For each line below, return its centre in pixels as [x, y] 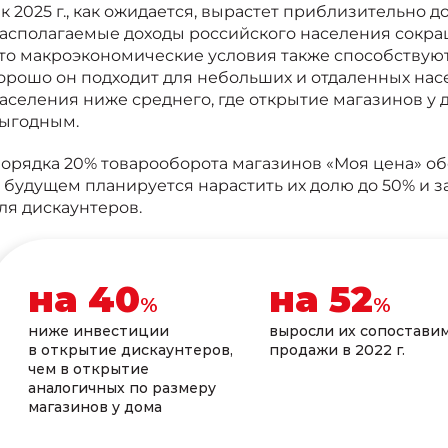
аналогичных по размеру [121, 387]
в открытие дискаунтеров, [130, 349]
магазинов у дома [94, 406]
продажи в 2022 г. [336, 349]
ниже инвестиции [98, 330]
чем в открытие [88, 368]
